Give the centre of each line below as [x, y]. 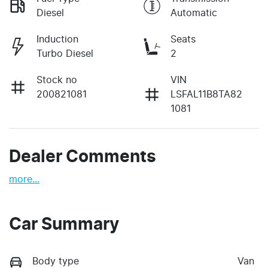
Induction [57, 39]
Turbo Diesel [65, 54]
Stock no [57, 80]
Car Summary [64, 225]
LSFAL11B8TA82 [206, 94]
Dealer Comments [83, 157]
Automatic [194, 13]
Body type [56, 261]
